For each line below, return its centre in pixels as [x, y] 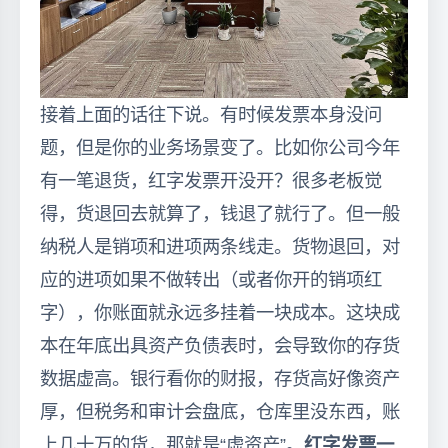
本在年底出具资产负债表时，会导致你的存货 [220, 345]
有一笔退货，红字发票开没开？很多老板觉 [211, 180]
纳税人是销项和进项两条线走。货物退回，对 [220, 246]
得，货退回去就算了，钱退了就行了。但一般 [220, 213]
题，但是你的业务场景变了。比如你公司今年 [220, 147]
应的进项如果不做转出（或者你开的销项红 [211, 279]
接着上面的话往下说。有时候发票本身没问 [211, 114]
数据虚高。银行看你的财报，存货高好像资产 [220, 378]
